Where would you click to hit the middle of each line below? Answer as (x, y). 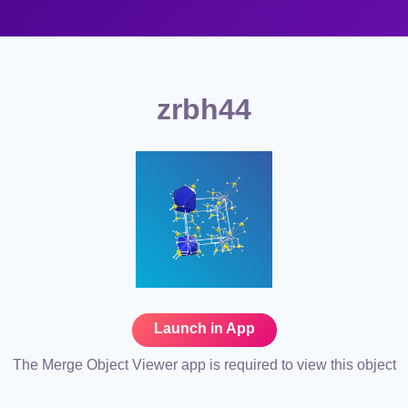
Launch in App (204, 328)
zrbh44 (204, 110)
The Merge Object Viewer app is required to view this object (204, 364)
